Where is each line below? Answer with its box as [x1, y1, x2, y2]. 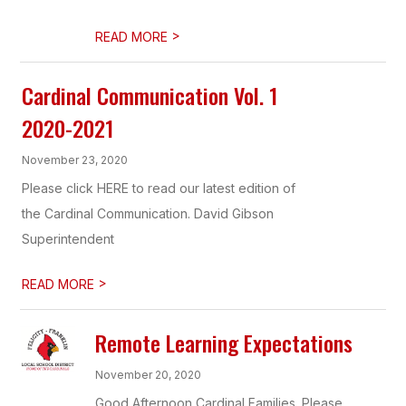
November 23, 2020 [22, 153, 129, 167]
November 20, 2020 [95, 368, 202, 382]
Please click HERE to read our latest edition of [22, 180, 296, 196]
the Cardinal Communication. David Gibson [22, 206, 275, 221]
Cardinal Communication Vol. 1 [22, 79, 278, 111]
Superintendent [22, 231, 115, 246]
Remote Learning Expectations [95, 326, 353, 359]
